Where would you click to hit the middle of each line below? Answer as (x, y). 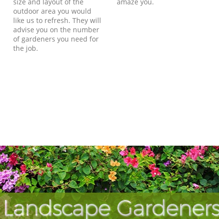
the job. (26, 48)
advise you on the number (56, 29)
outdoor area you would (53, 11)
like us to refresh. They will (57, 20)
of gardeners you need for (56, 39)
